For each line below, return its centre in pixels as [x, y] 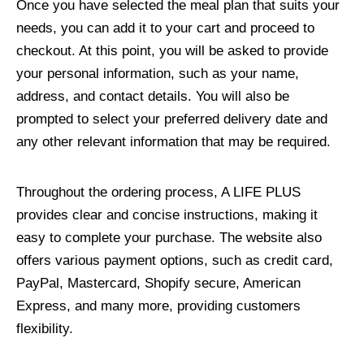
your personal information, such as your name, [158, 73]
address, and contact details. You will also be [153, 96]
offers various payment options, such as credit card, [175, 260]
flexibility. [45, 328]
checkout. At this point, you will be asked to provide [172, 50]
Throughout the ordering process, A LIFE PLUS [158, 192]
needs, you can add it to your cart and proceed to [165, 28]
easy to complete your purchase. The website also [169, 237]
